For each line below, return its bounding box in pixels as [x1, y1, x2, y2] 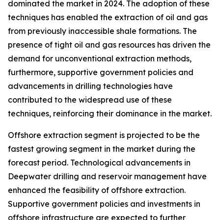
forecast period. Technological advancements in [8, 157, 191, 167]
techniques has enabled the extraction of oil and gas [8, 12, 208, 22]
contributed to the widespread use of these [8, 94, 172, 105]
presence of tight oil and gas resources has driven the [8, 39, 211, 50]
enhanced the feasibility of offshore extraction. [8, 185, 186, 195]
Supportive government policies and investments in [8, 198, 200, 209]
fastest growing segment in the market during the [8, 143, 195, 154]
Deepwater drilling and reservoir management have [8, 171, 207, 181]
